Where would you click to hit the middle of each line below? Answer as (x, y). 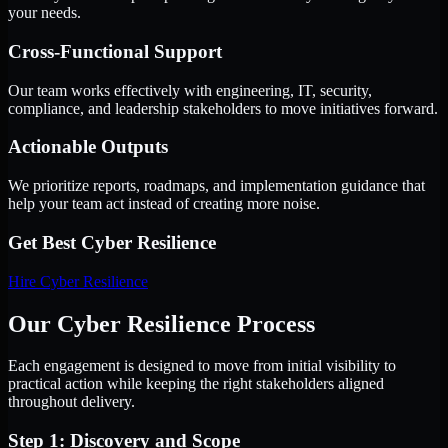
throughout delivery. (71, 402)
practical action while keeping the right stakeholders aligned (196, 384)
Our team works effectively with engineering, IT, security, (190, 90)
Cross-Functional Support (115, 51)
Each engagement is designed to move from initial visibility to (202, 366)
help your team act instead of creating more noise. (164, 204)
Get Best (44, 242)
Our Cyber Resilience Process (161, 323)
